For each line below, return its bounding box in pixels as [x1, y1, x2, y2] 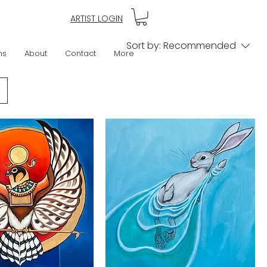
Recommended [163, 38, 236, 52]
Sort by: [126, 38, 161, 52]
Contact [64, 47, 96, 59]
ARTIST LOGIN [70, 13, 123, 24]
